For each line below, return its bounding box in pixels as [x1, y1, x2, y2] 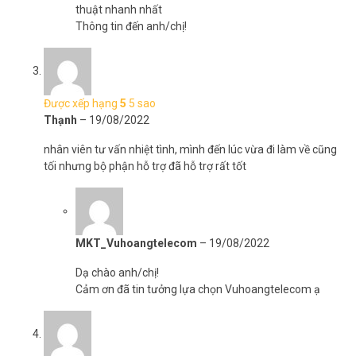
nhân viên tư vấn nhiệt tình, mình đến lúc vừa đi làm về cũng [44, 143, 337, 156]
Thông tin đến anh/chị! [75, 20, 187, 33]
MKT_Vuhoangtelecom [75, 237, 199, 250]
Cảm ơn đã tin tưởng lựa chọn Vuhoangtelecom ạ [75, 283, 320, 296]
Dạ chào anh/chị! [75, 266, 159, 279]
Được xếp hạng [44, 97, 120, 110]
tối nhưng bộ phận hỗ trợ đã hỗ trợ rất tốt [44, 160, 246, 172]
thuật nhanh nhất [75, 3, 162, 16]
